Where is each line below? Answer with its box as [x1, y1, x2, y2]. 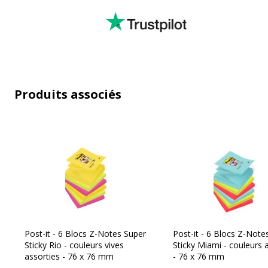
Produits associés [14, 86, 121, 102]
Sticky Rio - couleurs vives [25, 239, 124, 251]
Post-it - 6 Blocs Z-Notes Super [25, 227, 146, 239]
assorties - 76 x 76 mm [25, 250, 114, 262]
